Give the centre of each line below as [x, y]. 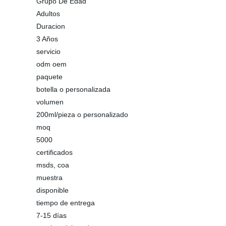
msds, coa [53, 165]
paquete [49, 77]
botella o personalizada [73, 89]
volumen [50, 102]
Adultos [48, 14]
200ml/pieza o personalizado [82, 115]
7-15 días [51, 215]
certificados [54, 152]
